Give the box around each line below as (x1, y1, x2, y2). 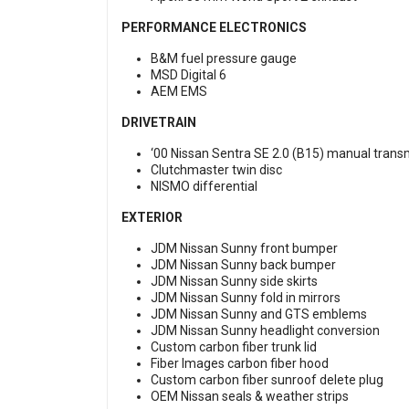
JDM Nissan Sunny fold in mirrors (151, 290, 343, 306)
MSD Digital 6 (151, 68, 226, 83)
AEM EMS (151, 84, 207, 100)
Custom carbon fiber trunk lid (151, 340, 320, 355)
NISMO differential (151, 179, 260, 194)
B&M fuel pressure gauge (151, 51, 297, 67)
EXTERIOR (121, 210, 183, 225)
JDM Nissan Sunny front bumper (151, 241, 338, 257)
